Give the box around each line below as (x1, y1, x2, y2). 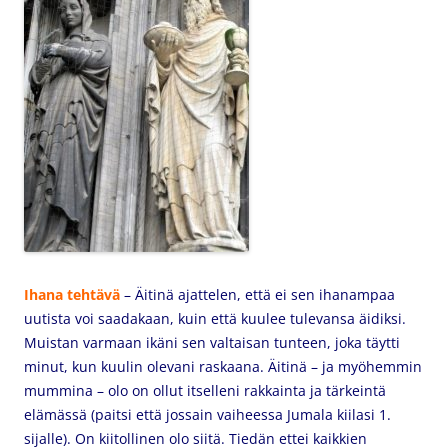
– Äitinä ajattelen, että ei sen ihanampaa (120, 285, 395, 304)
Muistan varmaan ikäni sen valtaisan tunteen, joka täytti (24, 333, 400, 352)
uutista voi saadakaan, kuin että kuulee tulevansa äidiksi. (24, 309, 406, 328)
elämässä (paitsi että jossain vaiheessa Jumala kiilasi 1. (24, 405, 391, 424)
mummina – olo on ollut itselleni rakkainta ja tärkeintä (24, 381, 386, 400)
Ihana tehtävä (24, 285, 120, 304)
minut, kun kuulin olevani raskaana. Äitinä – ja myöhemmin (24, 357, 422, 376)
